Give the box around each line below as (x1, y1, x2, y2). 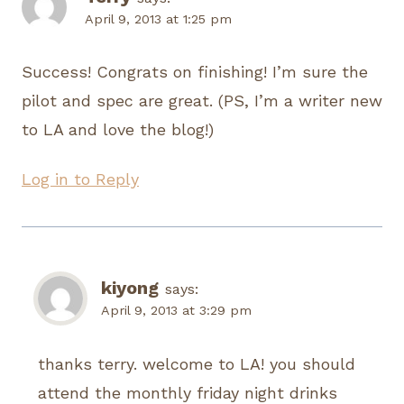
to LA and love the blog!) (22, 120, 214, 140)
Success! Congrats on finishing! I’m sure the (22, 62, 368, 82)
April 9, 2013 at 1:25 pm (85, 11, 232, 26)
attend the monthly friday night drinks (38, 382, 337, 402)
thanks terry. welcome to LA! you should (38, 353, 355, 373)
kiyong (101, 277, 159, 299)
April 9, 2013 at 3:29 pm (101, 303, 252, 318)
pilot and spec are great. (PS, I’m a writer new (22, 91, 382, 111)
